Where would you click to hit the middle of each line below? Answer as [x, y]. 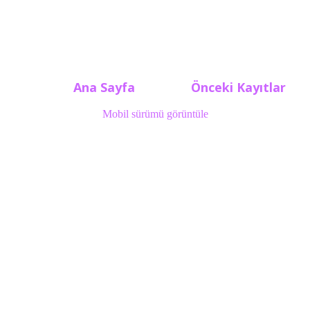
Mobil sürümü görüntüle [155, 113]
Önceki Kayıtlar [238, 87]
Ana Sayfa [104, 87]
